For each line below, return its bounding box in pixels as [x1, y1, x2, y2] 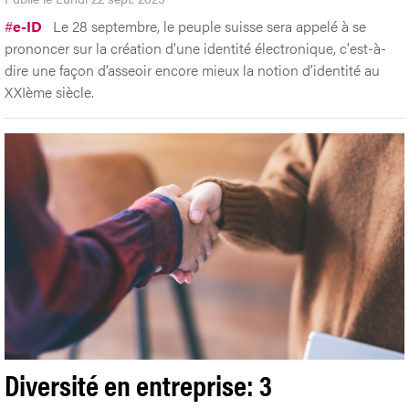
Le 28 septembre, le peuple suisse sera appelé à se [53, 15, 366, 37]
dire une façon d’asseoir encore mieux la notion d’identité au [5, 58, 380, 80]
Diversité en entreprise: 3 [5, 362, 272, 404]
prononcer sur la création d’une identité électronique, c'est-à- [5, 37, 386, 58]
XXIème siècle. [5, 80, 94, 102]
